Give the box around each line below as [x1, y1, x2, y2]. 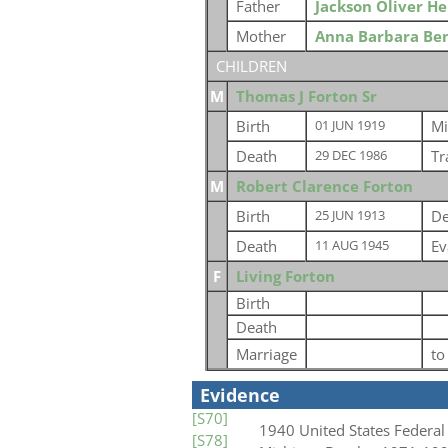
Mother [235, 26, 286, 46]
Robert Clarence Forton [235, 176, 413, 196]
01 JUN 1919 [314, 117, 385, 134]
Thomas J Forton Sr [235, 86, 377, 106]
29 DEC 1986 [314, 147, 387, 164]
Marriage [235, 344, 297, 364]
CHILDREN [215, 56, 287, 76]
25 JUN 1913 [314, 207, 385, 224]
